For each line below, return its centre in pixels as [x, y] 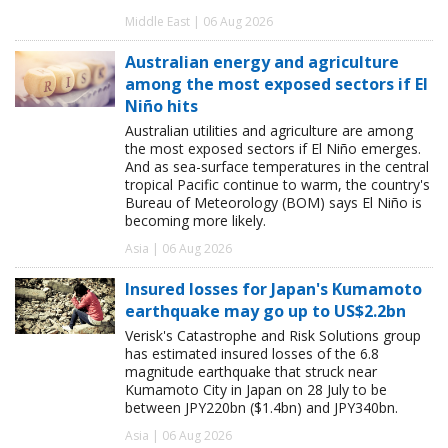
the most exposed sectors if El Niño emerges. [273, 149]
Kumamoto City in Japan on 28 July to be [256, 390]
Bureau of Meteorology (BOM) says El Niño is [273, 203]
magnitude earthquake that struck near [251, 372]
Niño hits [161, 106]
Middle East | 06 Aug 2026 [199, 22]
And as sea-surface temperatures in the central [277, 167]
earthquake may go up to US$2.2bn [265, 311]
